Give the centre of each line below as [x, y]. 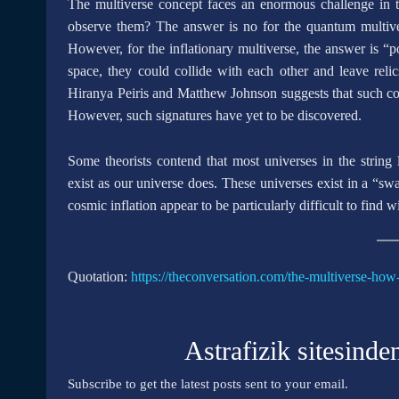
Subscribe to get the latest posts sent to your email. [208, 383]
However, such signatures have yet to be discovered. [215, 115]
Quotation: [99, 276]
